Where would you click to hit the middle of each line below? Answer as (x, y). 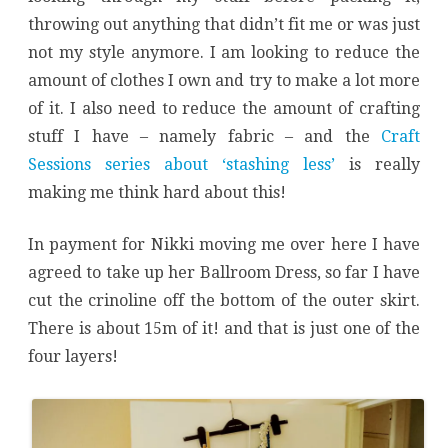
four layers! (73, 357)
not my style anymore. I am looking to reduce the (224, 53)
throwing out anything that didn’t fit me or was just (224, 25)
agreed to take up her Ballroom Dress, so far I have (224, 273)
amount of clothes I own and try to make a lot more (224, 81)
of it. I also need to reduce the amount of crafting (224, 109)
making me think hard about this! (157, 193)
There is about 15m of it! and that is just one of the (224, 329)
